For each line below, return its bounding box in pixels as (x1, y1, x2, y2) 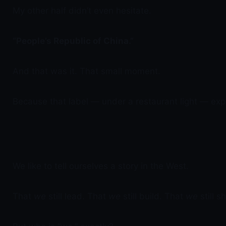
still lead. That (46, 191, 108, 201)
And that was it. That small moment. (13, 66, 160, 76)
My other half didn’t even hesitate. (13, 6, 151, 16)
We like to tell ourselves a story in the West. (13, 161, 189, 171)
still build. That (121, 191, 186, 201)
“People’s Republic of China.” (13, 36, 134, 46)
